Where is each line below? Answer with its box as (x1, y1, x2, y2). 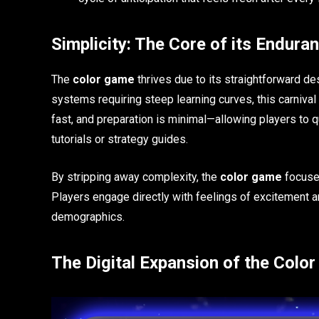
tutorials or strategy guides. (51, 132, 188, 147)
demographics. (51, 209, 125, 224)
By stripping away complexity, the (51, 169, 220, 184)
